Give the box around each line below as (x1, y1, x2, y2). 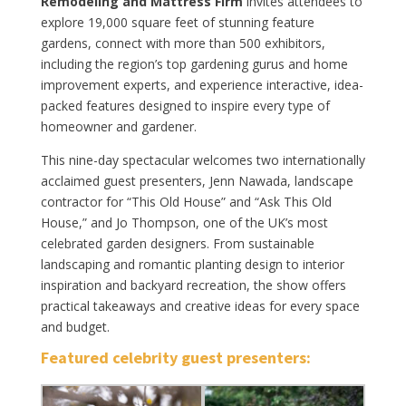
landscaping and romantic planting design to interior (40, 255, 344, 273)
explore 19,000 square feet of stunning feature (40, 13, 314, 31)
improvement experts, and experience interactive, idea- (40, 75, 363, 93)
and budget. (40, 317, 110, 335)
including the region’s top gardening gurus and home (40, 54, 348, 72)
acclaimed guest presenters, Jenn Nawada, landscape (40, 171, 353, 189)
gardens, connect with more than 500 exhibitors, (40, 34, 325, 52)
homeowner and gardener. (40, 117, 197, 135)
